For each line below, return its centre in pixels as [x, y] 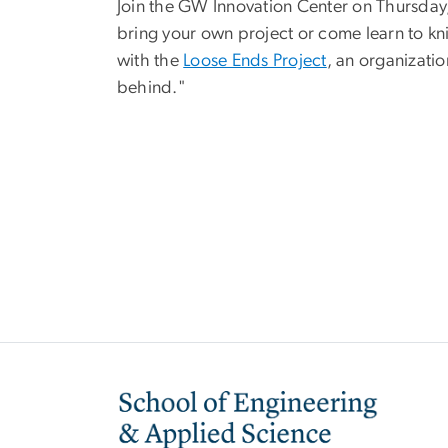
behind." [151, 88]
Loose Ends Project [255, 61]
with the [150, 61]
